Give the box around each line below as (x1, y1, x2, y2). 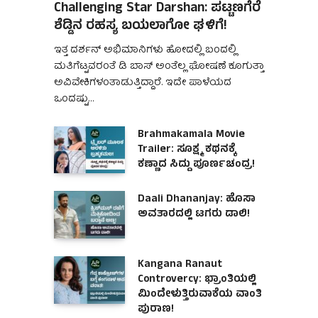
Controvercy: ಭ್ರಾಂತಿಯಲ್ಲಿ (138, 271, 256, 290)
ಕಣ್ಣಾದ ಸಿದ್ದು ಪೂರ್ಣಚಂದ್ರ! (138, 155, 255, 174)
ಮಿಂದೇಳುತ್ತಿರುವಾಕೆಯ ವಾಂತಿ (138, 286, 262, 305)
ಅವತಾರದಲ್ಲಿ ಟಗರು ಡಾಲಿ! (138, 206, 250, 224)
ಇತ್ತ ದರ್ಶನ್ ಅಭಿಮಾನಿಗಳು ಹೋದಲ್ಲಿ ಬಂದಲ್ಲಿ (54, 41, 236, 59)
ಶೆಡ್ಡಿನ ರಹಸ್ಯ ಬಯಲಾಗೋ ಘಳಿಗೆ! (54, 15, 227, 38)
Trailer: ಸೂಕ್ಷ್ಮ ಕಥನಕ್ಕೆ (138, 141, 236, 159)
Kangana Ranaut (138, 256, 222, 275)
